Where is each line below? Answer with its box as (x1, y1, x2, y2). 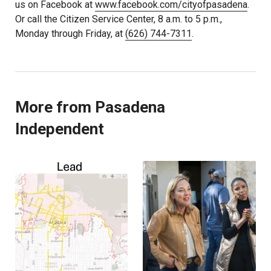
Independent (15, 120, 104, 138)
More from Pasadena (15, 98, 165, 116)
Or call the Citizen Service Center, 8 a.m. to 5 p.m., (15, 13, 222, 25)
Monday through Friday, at (15, 28, 125, 39)
